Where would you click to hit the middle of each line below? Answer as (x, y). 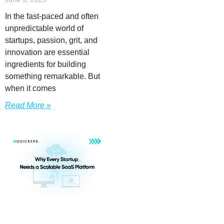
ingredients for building (45, 64)
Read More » (28, 105)
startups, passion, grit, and (51, 40)
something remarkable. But (52, 76)
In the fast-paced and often (52, 16)
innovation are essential (47, 52)
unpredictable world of (44, 28)
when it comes (30, 88)
